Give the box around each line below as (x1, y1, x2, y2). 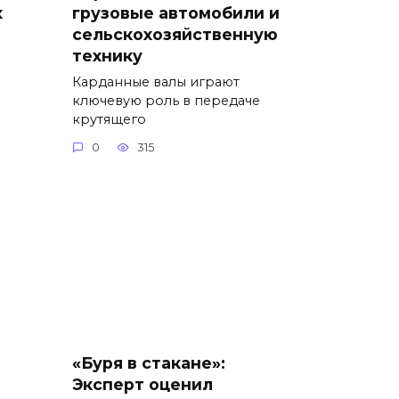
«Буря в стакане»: (72, 354, 225, 373)
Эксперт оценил (72, 375, 213, 395)
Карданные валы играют (72, 73, 240, 90)
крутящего (72, 110, 146, 127)
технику (72, 45, 142, 65)
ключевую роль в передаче (72, 92, 260, 109)
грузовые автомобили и (72, 3, 280, 22)
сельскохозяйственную (72, 24, 278, 44)
